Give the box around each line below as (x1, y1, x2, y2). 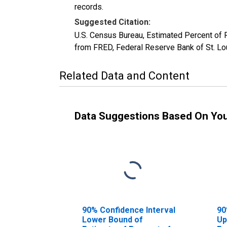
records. (74, 2, 103, 12)
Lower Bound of (82, 214, 143, 224)
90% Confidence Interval (82, 205, 175, 215)
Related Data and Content (59, 69, 190, 82)
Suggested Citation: (74, 17, 150, 27)
